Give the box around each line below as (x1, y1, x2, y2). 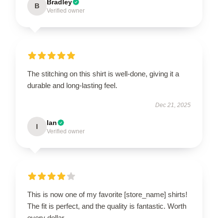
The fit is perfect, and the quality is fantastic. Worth (27, 201, 186, 210)
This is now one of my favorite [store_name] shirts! (27, 190, 187, 199)
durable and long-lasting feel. (27, 81, 117, 90)
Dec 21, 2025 (155, 101, 191, 109)
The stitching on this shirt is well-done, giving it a (27, 69, 179, 78)
